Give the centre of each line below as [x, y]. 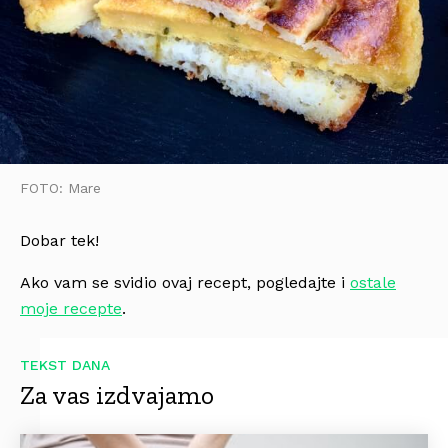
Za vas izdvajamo [117, 394]
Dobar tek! [59, 240]
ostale [373, 282]
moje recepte [71, 308]
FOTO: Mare [60, 187]
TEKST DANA [65, 364]
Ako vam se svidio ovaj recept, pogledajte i [185, 282]
